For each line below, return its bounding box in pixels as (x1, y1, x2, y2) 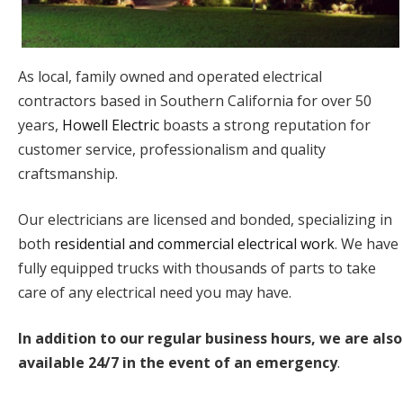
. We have (335, 233, 399, 254)
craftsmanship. (18, 163, 118, 184)
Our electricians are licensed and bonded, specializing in (18, 209, 392, 229)
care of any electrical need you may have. (18, 282, 291, 302)
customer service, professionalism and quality (18, 139, 326, 159)
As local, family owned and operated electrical (18, 66, 322, 86)
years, (18, 114, 62, 135)
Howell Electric (62, 114, 159, 135)
